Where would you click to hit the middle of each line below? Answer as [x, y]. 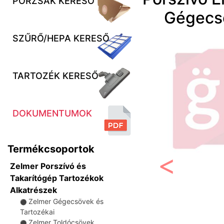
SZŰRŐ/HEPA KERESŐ [61, 38]
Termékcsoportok [51, 149]
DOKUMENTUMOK [52, 113]
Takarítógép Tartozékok [57, 178]
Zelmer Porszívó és [48, 166]
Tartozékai [37, 212]
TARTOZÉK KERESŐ [55, 76]
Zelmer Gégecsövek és [66, 201]
